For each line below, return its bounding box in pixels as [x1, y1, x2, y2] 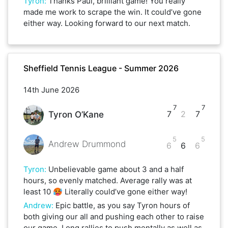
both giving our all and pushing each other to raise [23, 211, 204, 221]
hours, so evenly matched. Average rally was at [23, 175, 192, 185]
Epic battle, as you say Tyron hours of [55, 200, 190, 210]
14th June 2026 [23, 84, 79, 95]
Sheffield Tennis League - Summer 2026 [23, 63, 179, 73]
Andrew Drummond [48, 139, 126, 150]
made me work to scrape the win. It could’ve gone [23, 7, 202, 17]
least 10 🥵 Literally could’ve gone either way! [23, 186, 187, 196]
